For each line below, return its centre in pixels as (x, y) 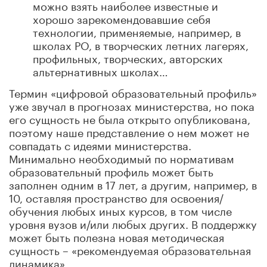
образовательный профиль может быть (111, 170)
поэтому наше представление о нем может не (129, 131)
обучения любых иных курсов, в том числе (120, 209)
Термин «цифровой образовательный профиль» (133, 91)
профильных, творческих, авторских (128, 57)
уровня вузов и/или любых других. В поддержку (133, 223)
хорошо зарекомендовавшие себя (122, 18)
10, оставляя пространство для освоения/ (116, 196)
